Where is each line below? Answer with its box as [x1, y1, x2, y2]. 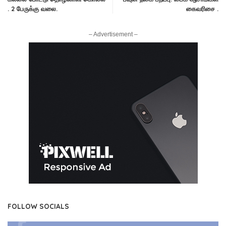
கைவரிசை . [186, 5, 218, 13]
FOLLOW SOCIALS [8, 202, 69, 211]
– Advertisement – [88, 31, 138, 38]
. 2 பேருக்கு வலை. [8, 5, 58, 13]
